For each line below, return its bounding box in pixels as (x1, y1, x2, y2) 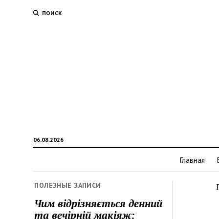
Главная (179, 155, 205, 165)
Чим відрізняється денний (34, 196, 163, 210)
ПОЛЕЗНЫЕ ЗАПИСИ (34, 181, 101, 190)
